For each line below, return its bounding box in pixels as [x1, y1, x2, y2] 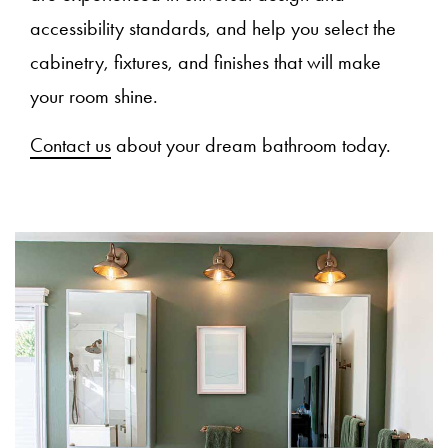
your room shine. [30, 83, 158, 108]
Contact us [30, 132, 111, 157]
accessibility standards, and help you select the [30, 15, 396, 40]
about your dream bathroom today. [111, 132, 391, 157]
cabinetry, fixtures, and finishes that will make [30, 49, 381, 74]
